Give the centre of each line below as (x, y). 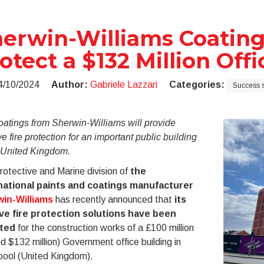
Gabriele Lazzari (123, 85)
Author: (69, 85)
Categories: (197, 85)
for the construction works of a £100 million (104, 228)
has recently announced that (113, 199)
